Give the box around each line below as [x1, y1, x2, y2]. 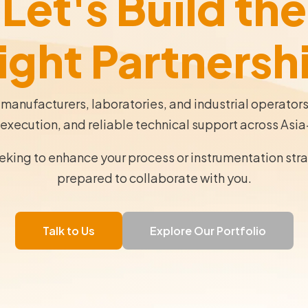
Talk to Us [42, 223, 95, 238]
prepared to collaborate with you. [56, 169, 252, 186]
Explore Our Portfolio [149, 223, 266, 238]
